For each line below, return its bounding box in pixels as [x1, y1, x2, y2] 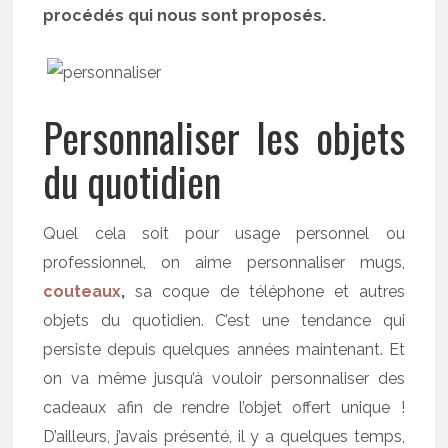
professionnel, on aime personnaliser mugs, [43, 253, 405, 272]
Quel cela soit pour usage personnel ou [43, 224, 405, 243]
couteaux [43, 282, 122, 301]
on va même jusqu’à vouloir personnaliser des [43, 369, 405, 388]
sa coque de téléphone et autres [135, 282, 405, 301]
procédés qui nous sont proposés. [43, 6, 327, 25]
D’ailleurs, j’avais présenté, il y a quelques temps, [43, 427, 405, 446]
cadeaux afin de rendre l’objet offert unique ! [43, 398, 405, 417]
